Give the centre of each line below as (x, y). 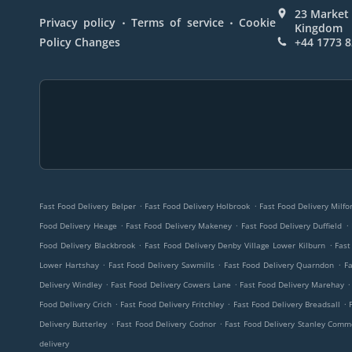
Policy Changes (80, 42)
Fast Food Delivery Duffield (291, 225)
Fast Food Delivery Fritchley (172, 304)
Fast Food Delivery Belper (88, 206)
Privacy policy (78, 22)
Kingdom (319, 28)
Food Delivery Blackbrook (87, 245)
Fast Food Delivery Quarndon (279, 265)
